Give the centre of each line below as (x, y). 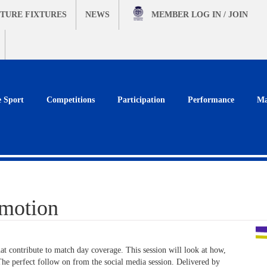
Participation (141, 100)
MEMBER (171, 15)
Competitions (71, 100)
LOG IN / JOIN (220, 15)
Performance (211, 100)
